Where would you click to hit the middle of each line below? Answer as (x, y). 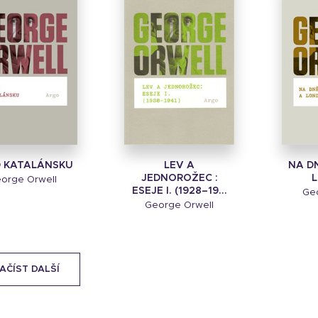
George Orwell (180, 206)
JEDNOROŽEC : (179, 179)
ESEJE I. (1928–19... (179, 191)
